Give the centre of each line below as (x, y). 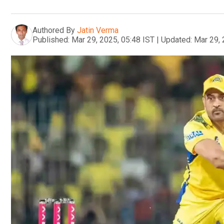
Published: (51, 39)
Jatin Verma (98, 30)
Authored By (54, 30)
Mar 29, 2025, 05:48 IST (113, 39)
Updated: (176, 39)
